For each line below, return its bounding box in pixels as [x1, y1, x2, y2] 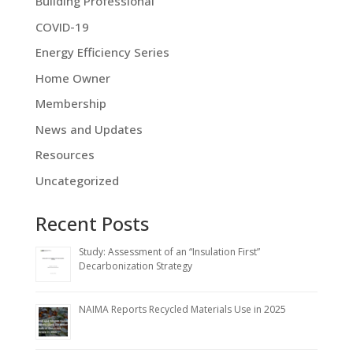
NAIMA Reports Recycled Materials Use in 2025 [78, 302, 286, 316]
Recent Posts [35, 210, 149, 236]
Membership [35, 95, 106, 112]
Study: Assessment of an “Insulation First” [78, 244, 260, 258]
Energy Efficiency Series [35, 44, 169, 61]
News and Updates [35, 121, 143, 137]
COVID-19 [35, 18, 89, 35]
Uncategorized [35, 172, 119, 188]
